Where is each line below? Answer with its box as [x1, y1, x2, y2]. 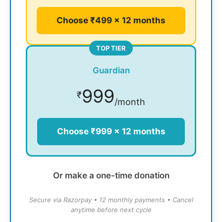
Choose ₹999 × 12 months [56, 126, 166, 137]
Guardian [92, 65, 130, 76]
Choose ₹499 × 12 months [56, 15, 166, 26]
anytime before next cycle [70, 206, 152, 214]
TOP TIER [96, 44, 126, 53]
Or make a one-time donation [53, 170, 169, 181]
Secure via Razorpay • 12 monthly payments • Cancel [29, 196, 193, 204]
